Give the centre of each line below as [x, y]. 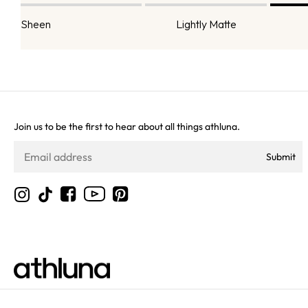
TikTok [58, 201]
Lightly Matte [206, 24]
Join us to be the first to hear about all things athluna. [127, 127]
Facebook [89, 201]
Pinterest [140, 201]
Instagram [43, 201]
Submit [281, 157]
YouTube [112, 200]
